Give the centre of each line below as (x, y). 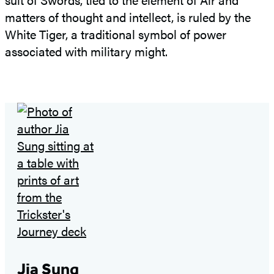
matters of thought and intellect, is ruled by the (128, 17)
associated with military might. (86, 51)
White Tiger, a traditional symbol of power (116, 34)
